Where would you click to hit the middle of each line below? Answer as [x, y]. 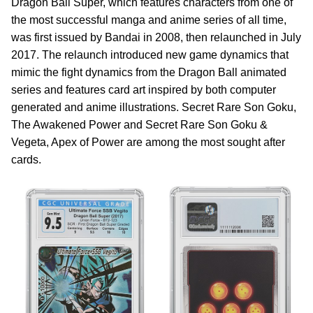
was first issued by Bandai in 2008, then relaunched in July [156, 37]
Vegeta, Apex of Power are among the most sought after [148, 142]
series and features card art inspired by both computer [144, 90]
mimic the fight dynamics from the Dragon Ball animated [149, 72]
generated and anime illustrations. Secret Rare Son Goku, [154, 107]
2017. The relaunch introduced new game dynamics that [150, 55]
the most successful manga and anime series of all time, [149, 20]
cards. [26, 160]
